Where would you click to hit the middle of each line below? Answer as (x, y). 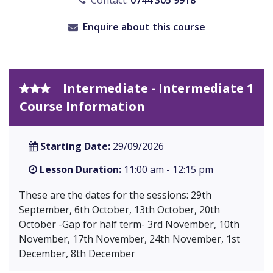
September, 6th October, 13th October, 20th (119, 210)
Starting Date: (75, 147)
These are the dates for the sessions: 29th (115, 195)
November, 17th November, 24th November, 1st (129, 239)
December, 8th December (77, 254)
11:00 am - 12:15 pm (167, 170)
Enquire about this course (144, 27)
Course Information (82, 107)
